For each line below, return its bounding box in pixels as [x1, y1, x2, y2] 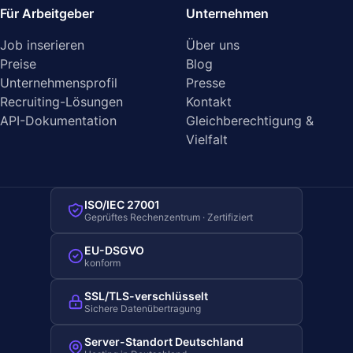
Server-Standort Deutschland [84, 335, 243, 348]
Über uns [186, 37, 240, 53]
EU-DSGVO [84, 243, 144, 257]
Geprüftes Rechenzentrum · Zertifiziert [84, 211, 253, 223]
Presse [186, 75, 225, 91]
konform [84, 257, 121, 269]
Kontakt [186, 94, 232, 110]
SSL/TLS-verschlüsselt [84, 289, 208, 303]
